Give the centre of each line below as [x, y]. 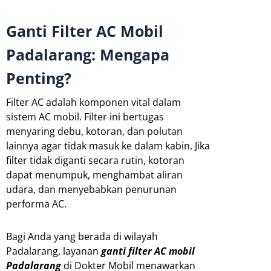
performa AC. [36, 204]
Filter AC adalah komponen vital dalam [93, 102]
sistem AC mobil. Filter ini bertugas [85, 116]
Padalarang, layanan [54, 251]
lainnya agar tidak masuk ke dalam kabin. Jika [108, 145]
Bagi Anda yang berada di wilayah [82, 236]
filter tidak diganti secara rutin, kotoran [95, 160]
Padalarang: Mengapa [88, 54]
